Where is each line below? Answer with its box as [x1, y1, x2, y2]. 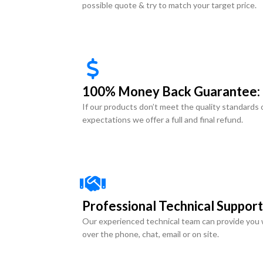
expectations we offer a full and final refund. [82, 114, 243, 124]
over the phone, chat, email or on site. [82, 229, 219, 239]
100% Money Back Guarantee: [82, 83, 260, 99]
